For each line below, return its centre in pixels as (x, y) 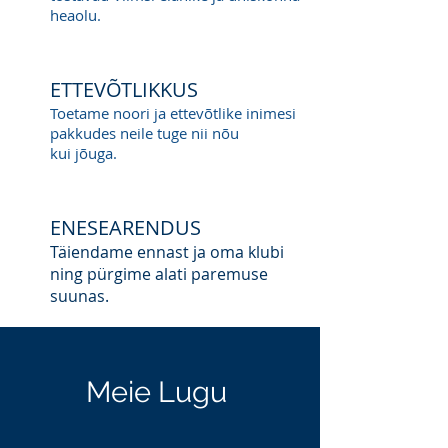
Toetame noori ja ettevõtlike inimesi (173, 113)
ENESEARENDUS (125, 227)
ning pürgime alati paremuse (159, 274)
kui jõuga (81, 153)
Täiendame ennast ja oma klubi (167, 252)
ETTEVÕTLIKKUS (124, 89)
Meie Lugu (160, 392)
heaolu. (75, 15)
